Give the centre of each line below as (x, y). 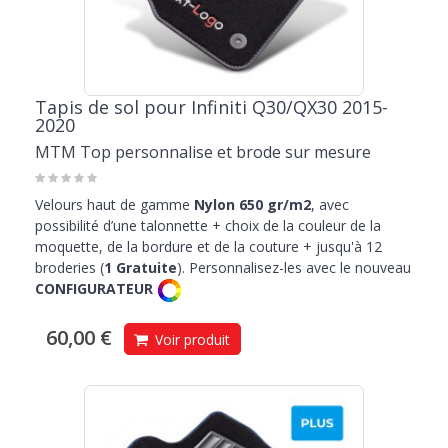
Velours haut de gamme (112, 205)
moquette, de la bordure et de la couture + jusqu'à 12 (208, 247)
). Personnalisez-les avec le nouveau (294, 268)
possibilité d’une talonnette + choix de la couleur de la (208, 226)
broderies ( (69, 268)
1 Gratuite (140, 268)
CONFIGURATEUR (96, 289)
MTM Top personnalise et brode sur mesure (203, 152)
